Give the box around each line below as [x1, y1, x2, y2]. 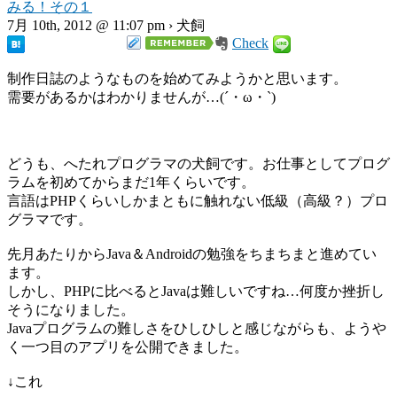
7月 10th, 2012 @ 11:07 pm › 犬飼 [7, 18, 205, 33]
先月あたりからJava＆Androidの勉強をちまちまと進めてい [7, 246, 377, 261]
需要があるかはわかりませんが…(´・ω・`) [7, 90, 276, 105]
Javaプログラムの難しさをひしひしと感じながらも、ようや [7, 321, 386, 336]
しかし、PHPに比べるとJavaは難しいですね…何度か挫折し [7, 284, 385, 299]
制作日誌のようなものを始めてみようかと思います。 [7, 71, 347, 86]
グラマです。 [7, 212, 92, 227]
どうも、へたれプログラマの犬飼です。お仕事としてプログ [7, 156, 390, 171]
